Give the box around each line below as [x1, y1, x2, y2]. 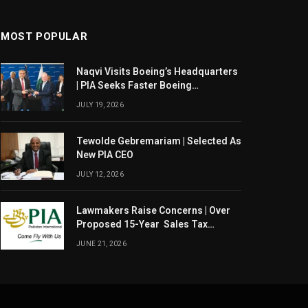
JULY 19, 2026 [76, 100, 124, 109]
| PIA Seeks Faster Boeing [76, 79, 192, 91]
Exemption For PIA [76, 232, 159, 243]
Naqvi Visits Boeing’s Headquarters [76, 65, 238, 77]
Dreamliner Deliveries [76, 93, 175, 104]
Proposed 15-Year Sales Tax [76, 218, 208, 230]
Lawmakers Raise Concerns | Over [76, 204, 230, 216]
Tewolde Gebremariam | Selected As [76, 135, 241, 146]
